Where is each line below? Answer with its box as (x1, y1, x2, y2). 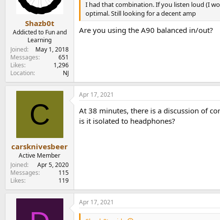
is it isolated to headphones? (79, 115, 175, 126)
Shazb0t (25, 18, 55, 28)
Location (10, 68, 33, 77)
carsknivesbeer (11, 141, 68, 151)
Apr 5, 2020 (37, 161, 69, 169)
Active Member (19, 151, 60, 160)
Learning (27, 35, 52, 44)
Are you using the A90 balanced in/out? (79, 25, 213, 35)
